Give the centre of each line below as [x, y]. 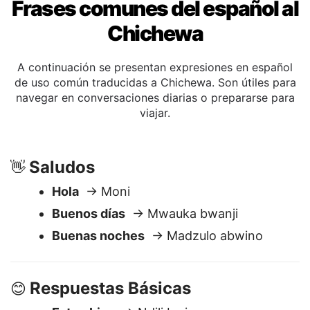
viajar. [155, 147]
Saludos [62, 202]
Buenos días [89, 248]
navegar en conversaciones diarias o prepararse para [155, 132]
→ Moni [104, 226]
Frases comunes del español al [155, 43]
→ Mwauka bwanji [182, 248]
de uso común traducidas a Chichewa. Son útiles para [155, 117]
